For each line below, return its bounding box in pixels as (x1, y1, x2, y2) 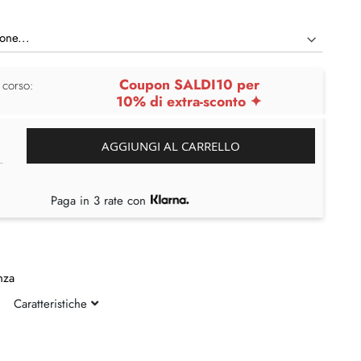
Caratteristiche (13, 294, 91, 313)
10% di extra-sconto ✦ (116, 90, 263, 112)
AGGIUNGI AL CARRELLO (102, 137, 241, 154)
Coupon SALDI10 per (118, 73, 259, 95)
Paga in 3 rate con (51, 191, 151, 210)
